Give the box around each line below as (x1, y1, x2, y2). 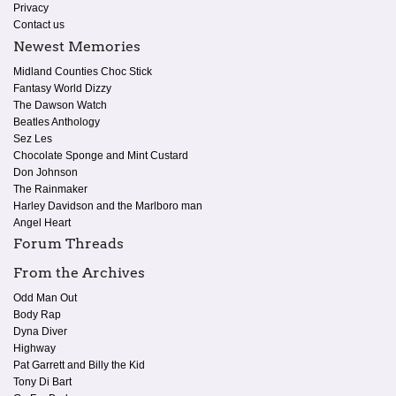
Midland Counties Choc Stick (13, 65, 152, 78)
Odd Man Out (13, 291, 77, 304)
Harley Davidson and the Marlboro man (13, 199, 202, 212)
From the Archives (13, 263, 145, 281)
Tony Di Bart (13, 375, 72, 388)
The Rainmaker (13, 182, 88, 195)
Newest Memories (13, 37, 141, 55)
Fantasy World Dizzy (13, 81, 111, 95)
